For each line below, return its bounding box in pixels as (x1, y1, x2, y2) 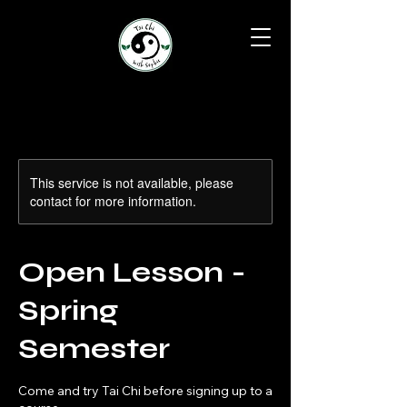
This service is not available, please (30, 174, 233, 192)
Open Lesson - (18, 254, 246, 290)
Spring (18, 293, 118, 328)
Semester (18, 331, 170, 366)
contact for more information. (30, 192, 196, 210)
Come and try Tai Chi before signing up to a (18, 382, 273, 399)
